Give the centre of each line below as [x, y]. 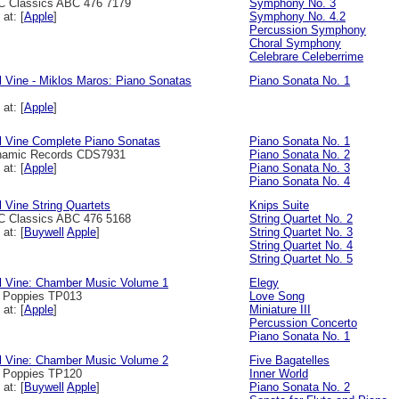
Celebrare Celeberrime [306, 57]
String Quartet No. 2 [301, 219]
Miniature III [280, 309]
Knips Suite [279, 205]
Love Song [277, 296]
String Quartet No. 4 [301, 245]
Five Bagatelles [289, 360]
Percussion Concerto [303, 323]
